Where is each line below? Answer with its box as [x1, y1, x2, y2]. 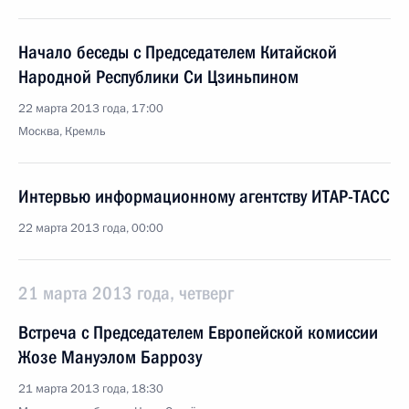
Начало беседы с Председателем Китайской [18, 41, 337, 63]
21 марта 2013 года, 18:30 [18, 381, 163, 397]
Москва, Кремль [18, 123, 106, 140]
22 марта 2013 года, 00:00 [18, 220, 163, 236]
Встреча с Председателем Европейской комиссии [18, 321, 378, 343]
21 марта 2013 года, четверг [18, 282, 234, 304]
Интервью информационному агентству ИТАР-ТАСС [18, 185, 390, 207]
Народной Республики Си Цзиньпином [18, 66, 299, 88]
